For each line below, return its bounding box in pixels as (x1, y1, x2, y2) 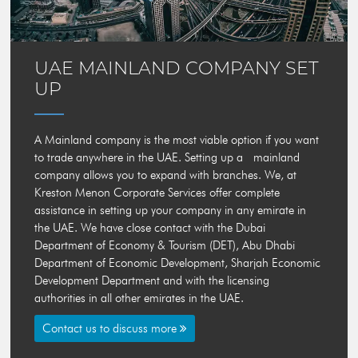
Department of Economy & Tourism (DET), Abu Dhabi (34, 238, 296, 253)
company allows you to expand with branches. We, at (34, 168, 297, 183)
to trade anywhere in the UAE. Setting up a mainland (34, 150, 300, 165)
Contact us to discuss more (42, 321, 181, 336)
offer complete (206, 185, 280, 201)
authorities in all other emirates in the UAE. (34, 291, 245, 306)
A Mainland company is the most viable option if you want (34, 133, 320, 148)
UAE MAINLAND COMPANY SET (34, 57, 320, 80)
